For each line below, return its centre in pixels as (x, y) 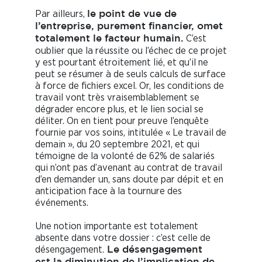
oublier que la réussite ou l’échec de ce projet (131, 51)
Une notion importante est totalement (117, 226)
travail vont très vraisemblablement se (117, 98)
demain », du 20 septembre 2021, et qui (117, 144)
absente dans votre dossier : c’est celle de (123, 238)
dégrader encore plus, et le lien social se (119, 109)
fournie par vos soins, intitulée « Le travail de (131, 133)
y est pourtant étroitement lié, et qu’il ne (122, 63)
